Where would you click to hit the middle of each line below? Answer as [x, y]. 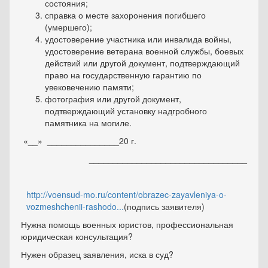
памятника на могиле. [88, 123]
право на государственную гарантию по [123, 75]
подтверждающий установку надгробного [126, 111]
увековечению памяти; [89, 87]
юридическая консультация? [77, 237]
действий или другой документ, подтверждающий [142, 63]
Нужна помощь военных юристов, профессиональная [127, 225]
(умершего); [68, 27]
